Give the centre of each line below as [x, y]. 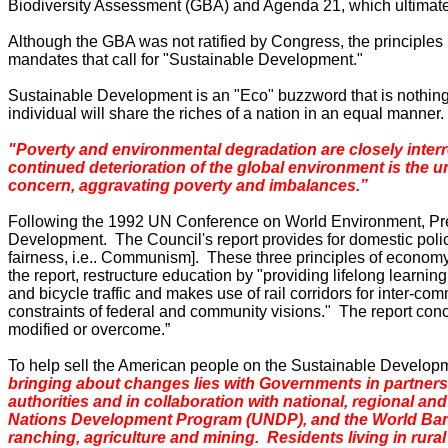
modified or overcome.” [89, 329]
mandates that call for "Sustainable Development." [185, 59]
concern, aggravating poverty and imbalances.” [188, 185]
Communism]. [150, 257]
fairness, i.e [48, 257]
